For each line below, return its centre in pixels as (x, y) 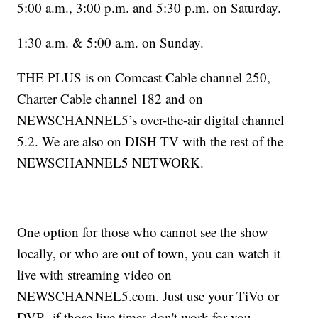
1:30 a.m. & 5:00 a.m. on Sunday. (111, 43)
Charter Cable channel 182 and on (110, 99)
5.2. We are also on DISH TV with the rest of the (150, 141)
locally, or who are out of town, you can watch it (149, 253)
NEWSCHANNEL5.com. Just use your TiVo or (148, 296)
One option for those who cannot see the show (143, 232)
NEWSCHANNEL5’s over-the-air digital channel (151, 120)
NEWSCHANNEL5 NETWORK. (111, 163)
